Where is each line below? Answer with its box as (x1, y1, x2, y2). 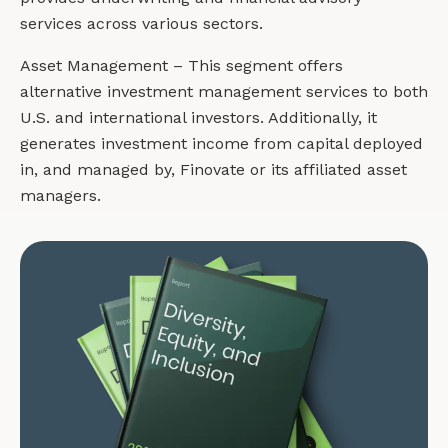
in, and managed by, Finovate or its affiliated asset (20, 159, 407, 179)
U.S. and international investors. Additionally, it (20, 107, 377, 127)
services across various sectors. (20, 13, 263, 33)
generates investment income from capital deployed (20, 133, 423, 153)
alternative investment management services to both (20, 81, 428, 101)
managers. (20, 185, 101, 205)
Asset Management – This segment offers (20, 55, 343, 75)
